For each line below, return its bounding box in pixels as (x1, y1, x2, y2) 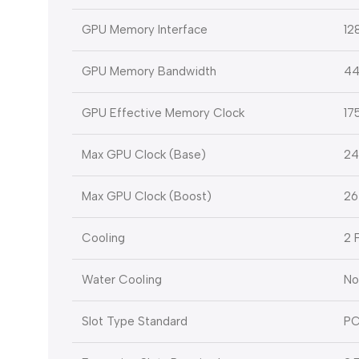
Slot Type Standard (82, 314, 188, 329)
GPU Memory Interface (82, 22, 208, 38)
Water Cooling (82, 272, 162, 288)
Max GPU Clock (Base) (82, 147, 206, 163)
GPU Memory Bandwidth (82, 64, 216, 79)
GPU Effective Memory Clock (82, 106, 244, 121)
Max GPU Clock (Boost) (82, 189, 212, 204)
